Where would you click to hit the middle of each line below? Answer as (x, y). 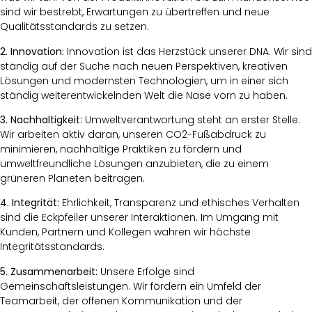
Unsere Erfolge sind (146, 271)
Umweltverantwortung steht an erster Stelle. (191, 119)
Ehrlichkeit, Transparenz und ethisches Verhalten (179, 203)
